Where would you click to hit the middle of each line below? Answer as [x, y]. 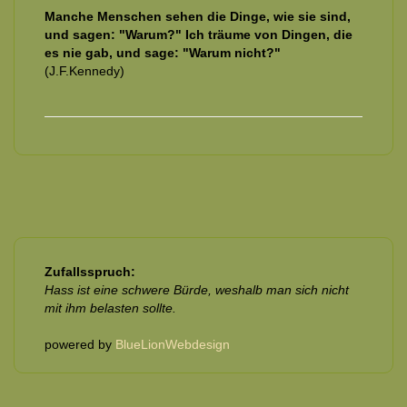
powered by [80, 344]
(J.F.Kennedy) [84, 70]
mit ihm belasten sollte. [110, 308]
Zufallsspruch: [90, 271]
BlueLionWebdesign [173, 344]
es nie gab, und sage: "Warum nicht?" [163, 52]
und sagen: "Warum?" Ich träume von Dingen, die [199, 34]
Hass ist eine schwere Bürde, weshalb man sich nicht [197, 289]
